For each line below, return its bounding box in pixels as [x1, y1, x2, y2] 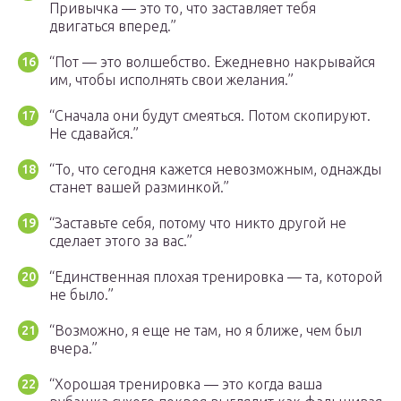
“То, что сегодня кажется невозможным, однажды [49, 161, 381, 178]
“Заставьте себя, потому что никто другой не [49, 215, 346, 232]
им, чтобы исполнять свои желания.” [49, 72, 294, 89]
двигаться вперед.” [49, 18, 176, 35]
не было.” [49, 286, 114, 303]
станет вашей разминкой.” [49, 179, 229, 196]
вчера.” [49, 340, 98, 357]
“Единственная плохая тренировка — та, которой [49, 269, 382, 286]
